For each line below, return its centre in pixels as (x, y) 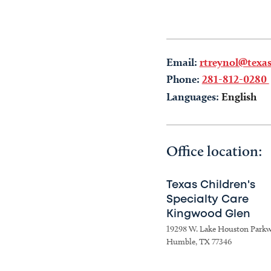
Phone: (183, 79)
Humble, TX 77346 (199, 242)
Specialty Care (207, 200)
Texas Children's (211, 185)
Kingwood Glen (208, 214)
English (239, 96)
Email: (181, 62)
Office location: (214, 151)
